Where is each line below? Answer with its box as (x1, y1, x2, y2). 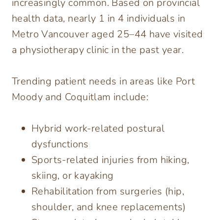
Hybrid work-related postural (31, 122, 165, 136)
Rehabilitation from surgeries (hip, (31, 185, 184, 198)
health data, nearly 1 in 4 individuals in (12, 12, 186, 26)
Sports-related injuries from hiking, (31, 153, 190, 167)
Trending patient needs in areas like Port (12, 75, 195, 88)
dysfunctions (31, 137, 89, 151)
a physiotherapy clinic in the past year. (12, 43, 184, 57)
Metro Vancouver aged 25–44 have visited (12, 27, 203, 41)
